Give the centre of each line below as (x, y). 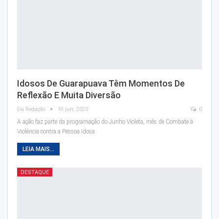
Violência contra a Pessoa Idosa (56, 131)
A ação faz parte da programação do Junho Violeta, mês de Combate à (105, 121)
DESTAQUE (35, 172)
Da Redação (32, 109)
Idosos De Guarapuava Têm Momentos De (101, 83)
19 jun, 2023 (73, 109)
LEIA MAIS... (38, 149)
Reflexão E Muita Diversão (69, 95)
